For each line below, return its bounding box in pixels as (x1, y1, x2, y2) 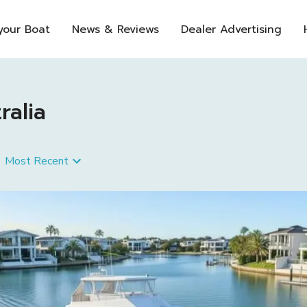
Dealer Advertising (181, 21, 282, 38)
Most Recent (5, 153, 69, 169)
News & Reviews (72, 21, 159, 38)
